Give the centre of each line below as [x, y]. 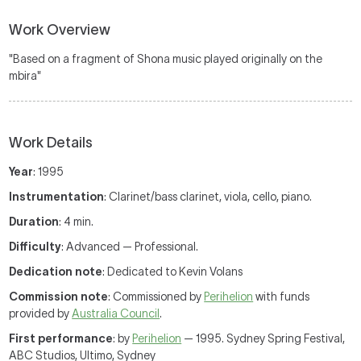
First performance [61, 338]
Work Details [51, 143]
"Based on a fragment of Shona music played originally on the [166, 59]
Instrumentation [57, 197]
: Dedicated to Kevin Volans [173, 272]
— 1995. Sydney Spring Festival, [263, 338]
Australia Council [116, 313]
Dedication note [56, 272]
